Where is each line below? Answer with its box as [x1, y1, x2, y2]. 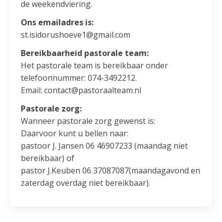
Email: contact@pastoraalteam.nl [21, 85, 142, 96]
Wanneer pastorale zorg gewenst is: [21, 115, 156, 127]
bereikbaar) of [21, 153, 75, 164]
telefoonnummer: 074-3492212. [21, 72, 137, 84]
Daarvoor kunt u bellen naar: [21, 128, 129, 139]
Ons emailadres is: [21, 17, 94, 28]
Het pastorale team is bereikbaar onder [21, 60, 168, 71]
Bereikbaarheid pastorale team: [21, 48, 149, 59]
